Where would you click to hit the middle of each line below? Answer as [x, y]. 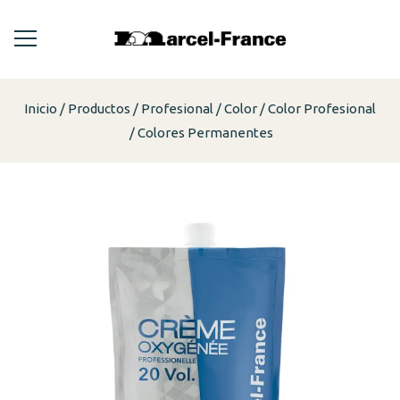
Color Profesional [322, 108]
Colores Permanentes [205, 132]
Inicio [41, 108]
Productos [99, 108]
